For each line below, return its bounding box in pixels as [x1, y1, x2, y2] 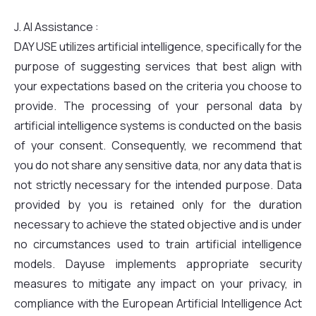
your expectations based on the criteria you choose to [14, 78, 302, 94]
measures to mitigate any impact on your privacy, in [14, 276, 302, 291]
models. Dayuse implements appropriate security [14, 256, 302, 272]
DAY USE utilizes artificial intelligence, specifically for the [14, 39, 302, 54]
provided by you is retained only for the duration [14, 197, 302, 212]
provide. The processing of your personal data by [14, 98, 302, 114]
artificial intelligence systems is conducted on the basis [14, 118, 302, 133]
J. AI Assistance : [14, 19, 101, 35]
